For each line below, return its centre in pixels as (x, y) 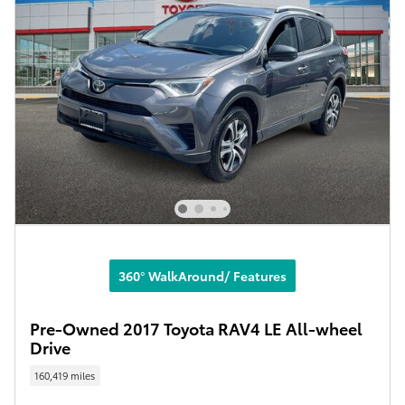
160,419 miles (65, 375)
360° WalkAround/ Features (202, 275)
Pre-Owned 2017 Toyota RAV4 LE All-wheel (196, 327)
